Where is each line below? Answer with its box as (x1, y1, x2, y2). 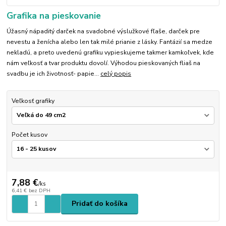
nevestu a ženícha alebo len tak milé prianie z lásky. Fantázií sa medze (7, 38, 213, 46)
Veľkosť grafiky (11, 97, 54, 105)
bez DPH (28, 186, 50, 194)
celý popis (100, 70, 132, 78)
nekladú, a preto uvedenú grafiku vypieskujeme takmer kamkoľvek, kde (7, 48, 214, 57)
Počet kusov (11, 130, 47, 139)
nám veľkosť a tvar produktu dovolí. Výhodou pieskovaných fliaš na (7, 59, 201, 68)
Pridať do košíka (72, 199, 128, 209)
